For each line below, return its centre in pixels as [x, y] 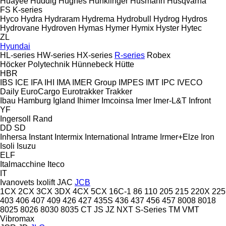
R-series [130, 55]
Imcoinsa [118, 100]
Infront [200, 100]
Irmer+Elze [179, 137]
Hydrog [166, 19]
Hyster [167, 28]
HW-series [56, 55]
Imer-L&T [170, 100]
